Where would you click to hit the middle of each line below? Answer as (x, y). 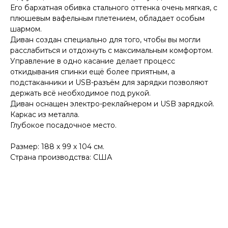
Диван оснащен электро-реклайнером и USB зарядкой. (112, 104)
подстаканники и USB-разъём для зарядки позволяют (109, 82)
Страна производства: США (61, 157)
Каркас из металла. (45, 114)
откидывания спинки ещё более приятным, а (93, 72)
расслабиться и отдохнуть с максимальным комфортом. (111, 50)
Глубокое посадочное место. (63, 125)
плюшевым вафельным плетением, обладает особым (107, 18)
